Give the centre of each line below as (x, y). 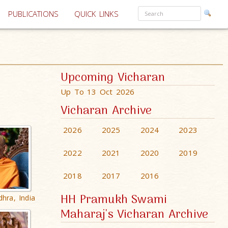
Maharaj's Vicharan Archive (135, 215)
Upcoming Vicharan (113, 78)
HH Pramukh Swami (114, 200)
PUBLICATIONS (33, 14)
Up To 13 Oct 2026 (98, 92)
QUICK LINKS (96, 14)
